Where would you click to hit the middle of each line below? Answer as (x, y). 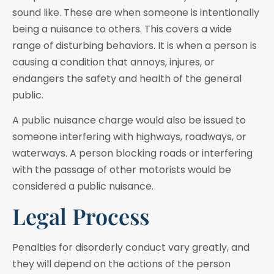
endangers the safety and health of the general (127, 78)
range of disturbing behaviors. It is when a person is (135, 45)
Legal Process (81, 216)
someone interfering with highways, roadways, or (129, 136)
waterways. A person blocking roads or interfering (132, 153)
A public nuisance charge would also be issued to (129, 120)
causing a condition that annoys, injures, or (113, 62)
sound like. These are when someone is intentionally (136, 12)
